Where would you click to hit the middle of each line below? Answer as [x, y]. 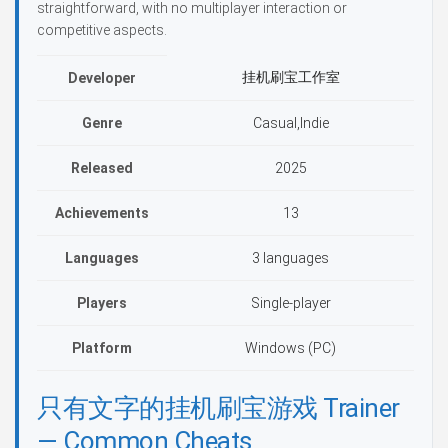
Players [102, 303]
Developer [102, 78]
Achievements [102, 213]
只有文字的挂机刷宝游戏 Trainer [218, 408]
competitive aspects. [102, 30]
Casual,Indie [290, 123]
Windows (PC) [290, 348]
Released [102, 168]
